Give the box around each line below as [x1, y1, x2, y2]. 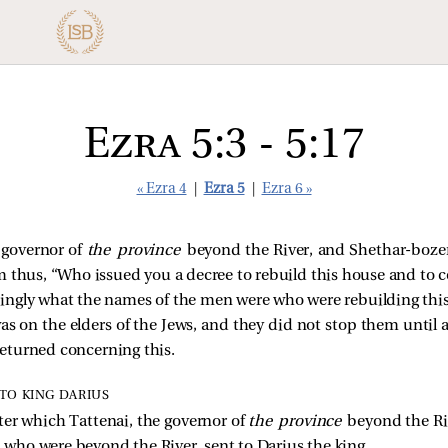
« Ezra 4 [136, 182, 187, 197]
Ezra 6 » [261, 182, 312, 197]
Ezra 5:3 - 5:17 [83, 125, 365, 168]
